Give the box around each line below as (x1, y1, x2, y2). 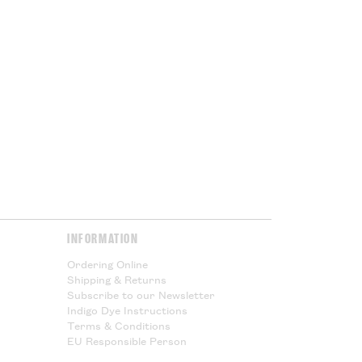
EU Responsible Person (66, 332, 187, 349)
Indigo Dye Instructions (66, 301, 187, 318)
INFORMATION (66, 230, 139, 246)
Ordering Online (66, 255, 148, 272)
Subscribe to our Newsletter (66, 286, 215, 303)
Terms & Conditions (66, 317, 170, 334)
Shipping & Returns (66, 271, 166, 288)
